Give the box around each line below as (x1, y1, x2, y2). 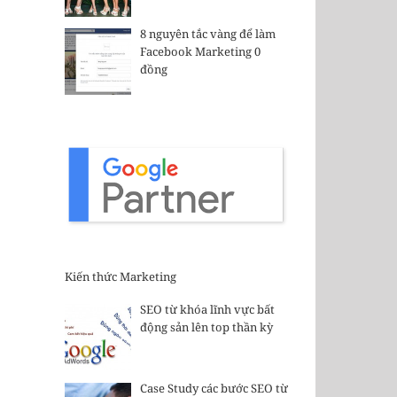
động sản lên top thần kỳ (139, 319, 273, 336)
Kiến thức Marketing (65, 268, 176, 284)
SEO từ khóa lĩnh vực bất (139, 301, 275, 318)
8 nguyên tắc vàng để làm (139, 26, 276, 43)
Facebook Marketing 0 (139, 43, 261, 60)
